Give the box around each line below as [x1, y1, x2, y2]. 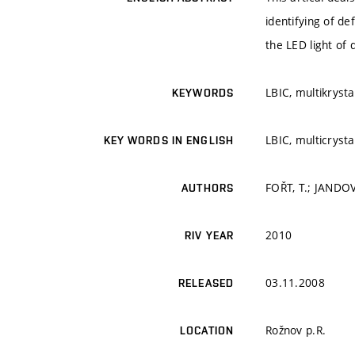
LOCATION [180, 324, 234, 338]
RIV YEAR [185, 229, 234, 242]
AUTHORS [181, 181, 234, 195]
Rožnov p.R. [265, 323, 326, 338]
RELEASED [178, 277, 234, 290]
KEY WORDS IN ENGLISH [103, 134, 234, 147]
